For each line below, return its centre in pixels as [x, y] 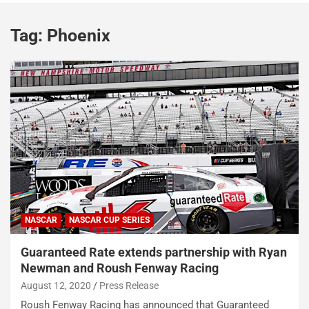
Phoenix [79, 36]
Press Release [129, 286]
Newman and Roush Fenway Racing [120, 268]
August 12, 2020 [56, 286]
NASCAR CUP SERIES [109, 220]
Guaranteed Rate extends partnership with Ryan [154, 252]
